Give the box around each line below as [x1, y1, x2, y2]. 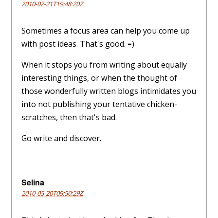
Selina [21, 177, 44, 188]
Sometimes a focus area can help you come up [21, 25, 190, 36]
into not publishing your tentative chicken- [21, 99, 177, 110]
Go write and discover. [21, 133, 101, 144]
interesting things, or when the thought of [21, 73, 177, 84]
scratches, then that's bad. [21, 112, 117, 123]
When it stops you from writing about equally [21, 59, 187, 71]
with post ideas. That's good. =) [21, 38, 134, 50]
